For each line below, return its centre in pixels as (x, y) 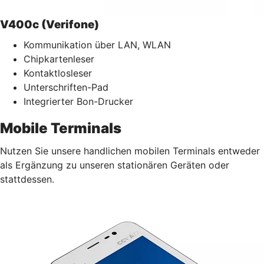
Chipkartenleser (59, 59)
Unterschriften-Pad (66, 87)
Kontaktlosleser (58, 73)
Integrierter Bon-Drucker (78, 101)
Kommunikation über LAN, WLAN (97, 44)
